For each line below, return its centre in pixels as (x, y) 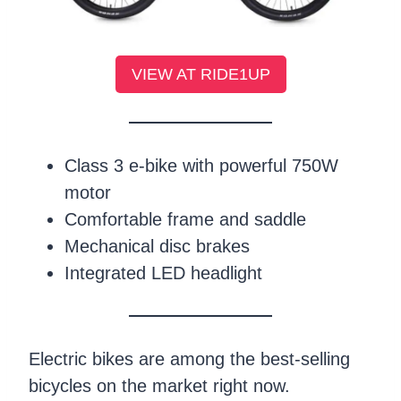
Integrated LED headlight (163, 273)
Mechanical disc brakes (157, 247)
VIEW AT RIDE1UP (200, 75)
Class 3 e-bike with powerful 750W (201, 166)
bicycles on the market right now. (159, 386)
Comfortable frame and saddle (185, 220)
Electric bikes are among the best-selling (189, 359)
